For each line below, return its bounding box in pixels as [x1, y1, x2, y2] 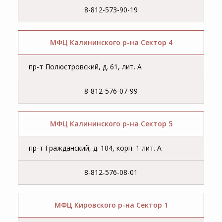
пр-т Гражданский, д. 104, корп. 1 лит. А [29, 143, 162, 153]
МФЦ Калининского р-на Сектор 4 [50, 38, 172, 48]
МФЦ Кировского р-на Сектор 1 [54, 200, 168, 210]
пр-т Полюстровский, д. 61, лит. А [29, 62, 142, 72]
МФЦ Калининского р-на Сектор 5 [50, 119, 172, 129]
